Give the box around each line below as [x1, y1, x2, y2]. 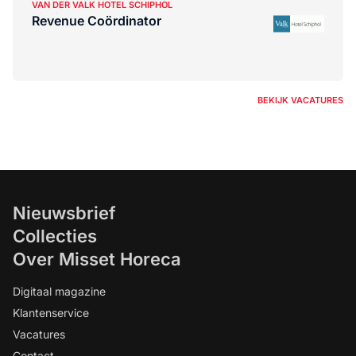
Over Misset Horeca [13, 249, 181, 269]
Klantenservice [13, 306, 89, 319]
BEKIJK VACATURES [257, 95, 343, 106]
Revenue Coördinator [32, 13, 161, 29]
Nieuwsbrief [13, 203, 116, 223]
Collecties [13, 226, 97, 246]
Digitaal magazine [13, 284, 106, 298]
